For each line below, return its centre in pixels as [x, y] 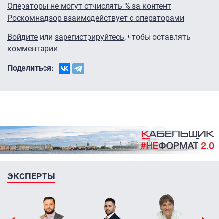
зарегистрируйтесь [89, 37]
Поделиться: [31, 68]
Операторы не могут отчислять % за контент [89, 6]
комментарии [33, 49]
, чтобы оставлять [157, 37]
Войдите [22, 37]
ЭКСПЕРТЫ [31, 176]
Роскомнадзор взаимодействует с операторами [96, 18]
